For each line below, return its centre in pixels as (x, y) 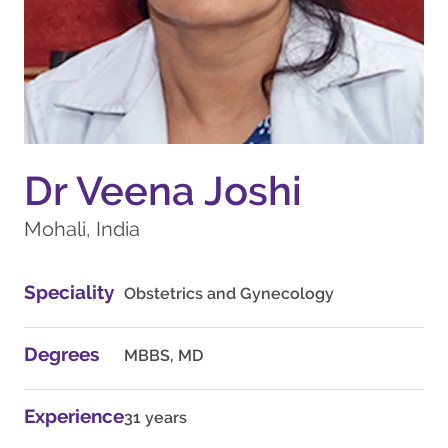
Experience (74, 415)
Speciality (69, 291)
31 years (155, 417)
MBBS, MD (163, 355)
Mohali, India (82, 228)
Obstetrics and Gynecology (229, 293)
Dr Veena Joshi (163, 190)
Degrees (61, 353)
